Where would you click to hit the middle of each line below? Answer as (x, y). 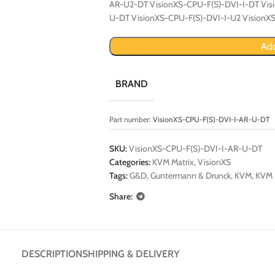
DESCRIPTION (52, 254)
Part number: (131, 119)
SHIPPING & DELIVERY (130, 254)
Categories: (130, 162)
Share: (121, 197)
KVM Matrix (173, 162)
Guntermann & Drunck (190, 175)
